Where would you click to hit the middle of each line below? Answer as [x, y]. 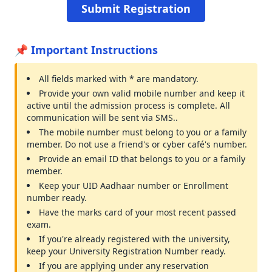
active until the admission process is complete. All [128, 105]
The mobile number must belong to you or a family [143, 132]
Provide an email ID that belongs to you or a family [142, 159]
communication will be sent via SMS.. [102, 117]
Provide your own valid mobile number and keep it [142, 93]
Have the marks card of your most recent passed [138, 212]
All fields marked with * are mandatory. [119, 79]
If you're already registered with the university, [134, 239]
